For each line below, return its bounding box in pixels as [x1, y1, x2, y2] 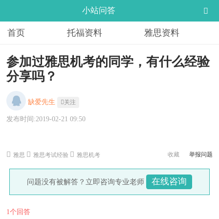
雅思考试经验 [33, 152, 68, 159]
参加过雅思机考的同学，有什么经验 [6, 54, 210, 69]
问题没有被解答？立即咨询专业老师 [26, 177, 144, 186]
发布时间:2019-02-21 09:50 [6, 115, 86, 123]
